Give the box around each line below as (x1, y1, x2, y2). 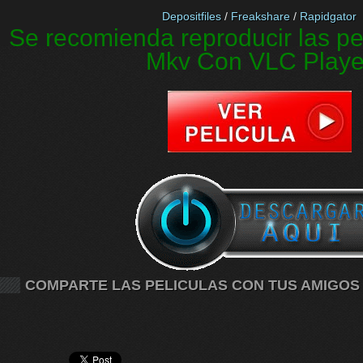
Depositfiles (162, 10, 221, 23)
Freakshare (231, 10, 290, 23)
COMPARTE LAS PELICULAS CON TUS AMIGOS (25, 277, 360, 293)
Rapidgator (300, 10, 357, 23)
